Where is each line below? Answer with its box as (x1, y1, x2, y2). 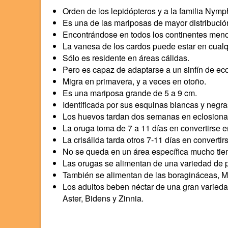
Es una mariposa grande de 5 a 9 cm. (62, 87, 197, 99)
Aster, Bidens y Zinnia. (62, 192, 144, 204)
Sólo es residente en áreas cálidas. (62, 52, 189, 64)
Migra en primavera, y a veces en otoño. (62, 75, 206, 87)
